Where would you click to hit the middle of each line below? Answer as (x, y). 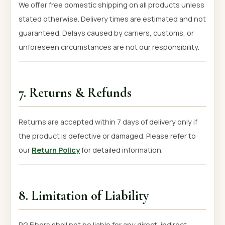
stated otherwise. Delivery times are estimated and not (112, 19)
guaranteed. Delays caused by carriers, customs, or (106, 33)
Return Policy (56, 150)
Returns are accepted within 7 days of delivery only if (108, 122)
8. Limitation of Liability (84, 196)
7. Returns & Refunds (75, 93)
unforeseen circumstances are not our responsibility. (109, 47)
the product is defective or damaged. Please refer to (107, 136)
